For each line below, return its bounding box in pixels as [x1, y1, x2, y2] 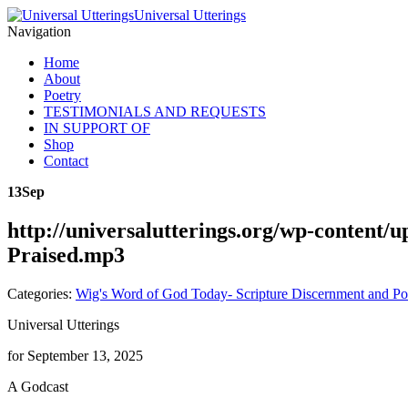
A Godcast [7, 378, 68, 394]
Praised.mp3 [7, 242, 125, 267]
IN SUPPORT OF [44, 120, 150, 136]
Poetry [44, 87, 81, 103]
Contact [44, 153, 88, 168]
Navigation [7, 24, 71, 39]
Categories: [7, 285, 76, 301]
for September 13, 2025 [7, 347, 143, 363]
